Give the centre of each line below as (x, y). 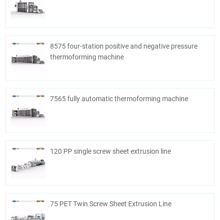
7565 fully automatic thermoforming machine (119, 98)
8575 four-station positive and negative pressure (124, 46)
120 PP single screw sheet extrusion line (111, 151)
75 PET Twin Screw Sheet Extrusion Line (111, 204)
